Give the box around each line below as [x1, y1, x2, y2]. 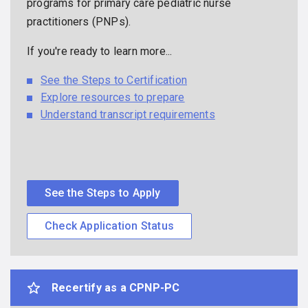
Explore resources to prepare [41, 91, 185, 104]
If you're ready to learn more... [27, 45, 173, 58]
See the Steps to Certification [41, 74, 187, 87]
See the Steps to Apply [45, 186, 161, 200]
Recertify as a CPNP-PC [52, 281, 180, 295]
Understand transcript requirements [41, 108, 215, 122]
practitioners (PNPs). [27, 15, 131, 29]
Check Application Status [45, 219, 174, 233]
